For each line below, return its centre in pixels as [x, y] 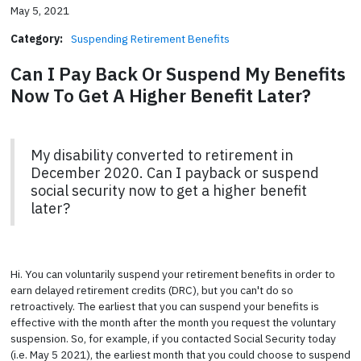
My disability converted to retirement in [162, 155]
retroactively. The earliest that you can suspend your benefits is [164, 306]
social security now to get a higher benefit [168, 190]
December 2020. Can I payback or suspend [174, 172]
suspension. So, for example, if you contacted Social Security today [173, 338]
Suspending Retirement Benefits [150, 38]
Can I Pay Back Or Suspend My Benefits [178, 73]
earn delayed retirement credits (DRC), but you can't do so [151, 290]
